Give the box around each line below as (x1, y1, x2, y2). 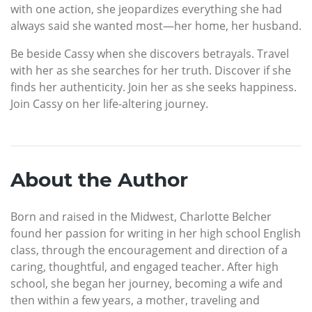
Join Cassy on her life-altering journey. (10, 96, 208, 112)
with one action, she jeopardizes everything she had (10, 1, 282, 17)
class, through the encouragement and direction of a (10, 242, 288, 258)
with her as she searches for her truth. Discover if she (10, 63, 291, 79)
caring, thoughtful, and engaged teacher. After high (10, 259, 279, 275)
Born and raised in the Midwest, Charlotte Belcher (10, 209, 272, 225)
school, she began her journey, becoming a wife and (10, 276, 283, 292)
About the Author (10, 168, 188, 192)
